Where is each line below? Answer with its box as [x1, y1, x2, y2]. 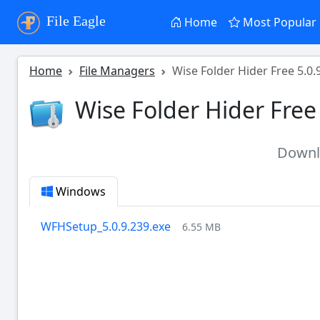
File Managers [79, 63, 155, 79]
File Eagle [43, 13, 106, 29]
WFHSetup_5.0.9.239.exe [41, 218, 171, 234]
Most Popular [240, 14, 317, 30]
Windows [53, 183, 106, 199]
